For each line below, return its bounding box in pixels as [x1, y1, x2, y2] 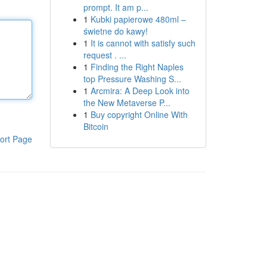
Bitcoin [83, 120, 108, 132]
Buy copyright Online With [90, 108, 188, 120]
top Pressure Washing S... [83, 73, 181, 85]
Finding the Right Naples [90, 61, 184, 73]
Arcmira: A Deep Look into [90, 85, 190, 97]
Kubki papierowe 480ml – [90, 13, 186, 25]
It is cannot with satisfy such [90, 37, 195, 49]
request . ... [83, 49, 126, 61]
